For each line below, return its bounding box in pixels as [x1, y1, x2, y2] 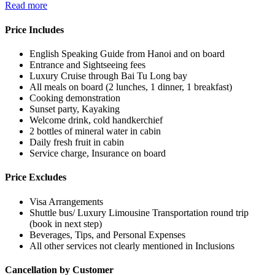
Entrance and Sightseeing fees [29, 60, 145, 70]
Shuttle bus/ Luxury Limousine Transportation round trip [29, 207, 249, 218]
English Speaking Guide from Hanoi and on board [29, 48, 225, 59]
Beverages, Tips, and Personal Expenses [29, 229, 185, 240]
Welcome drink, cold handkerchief [29, 115, 163, 125]
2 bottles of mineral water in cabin [29, 126, 161, 136]
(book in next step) [29, 218, 102, 229]
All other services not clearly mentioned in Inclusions [29, 240, 234, 251]
